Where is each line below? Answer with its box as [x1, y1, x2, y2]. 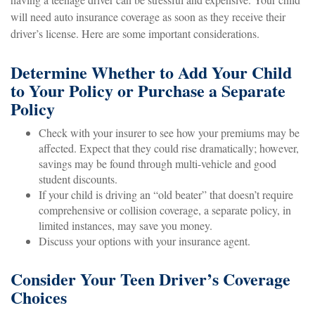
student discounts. [39, 171, 117, 186]
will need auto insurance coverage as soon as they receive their [11, 8, 285, 24]
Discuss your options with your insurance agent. [39, 233, 250, 248]
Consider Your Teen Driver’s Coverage [11, 266, 290, 291]
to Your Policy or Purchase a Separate [11, 77, 285, 103]
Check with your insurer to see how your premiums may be [39, 124, 300, 140]
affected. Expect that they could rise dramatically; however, [39, 140, 299, 155]
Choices [11, 284, 67, 309]
